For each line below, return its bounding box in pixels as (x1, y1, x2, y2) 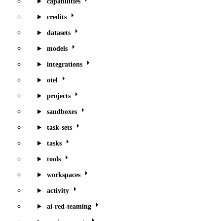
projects (46, 92, 71, 100)
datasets (46, 29, 71, 37)
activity (46, 187, 69, 194)
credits (46, 13, 67, 21)
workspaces (46, 171, 80, 179)
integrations (46, 61, 82, 68)
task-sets (46, 124, 72, 131)
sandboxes (46, 108, 77, 115)
